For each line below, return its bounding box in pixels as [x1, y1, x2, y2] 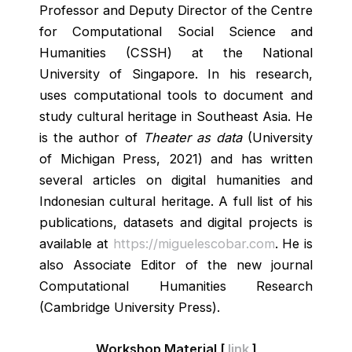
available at [39, 236, 113, 252]
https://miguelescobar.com [112, 236, 275, 252]
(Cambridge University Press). [39, 299, 220, 316]
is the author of [39, 130, 143, 146]
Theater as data [143, 130, 247, 146]
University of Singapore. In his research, [39, 66, 313, 82]
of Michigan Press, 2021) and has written [39, 151, 313, 167]
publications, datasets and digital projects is [39, 214, 313, 231]
